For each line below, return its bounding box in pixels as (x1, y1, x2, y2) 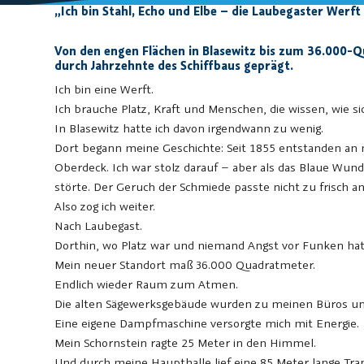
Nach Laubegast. (54, 218, 143, 234)
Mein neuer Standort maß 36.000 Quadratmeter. (54, 257, 316, 273)
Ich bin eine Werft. (54, 81, 154, 97)
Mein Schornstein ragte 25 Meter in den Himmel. (54, 335, 317, 351)
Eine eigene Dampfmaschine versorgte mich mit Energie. (54, 315, 360, 331)
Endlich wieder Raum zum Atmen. (54, 276, 239, 292)
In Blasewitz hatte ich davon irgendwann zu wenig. (54, 120, 324, 136)
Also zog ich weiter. (54, 198, 156, 214)
